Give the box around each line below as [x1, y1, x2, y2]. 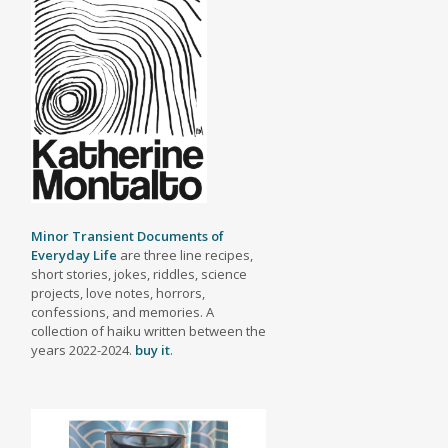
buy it [134, 341, 170, 359]
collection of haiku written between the [30, 322, 266, 340]
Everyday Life [30, 246, 117, 264]
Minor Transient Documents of [30, 227, 224, 245]
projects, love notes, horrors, [30, 284, 205, 302]
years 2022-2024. [30, 341, 135, 359]
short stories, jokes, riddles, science [30, 265, 247, 283]
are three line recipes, [116, 246, 253, 264]
